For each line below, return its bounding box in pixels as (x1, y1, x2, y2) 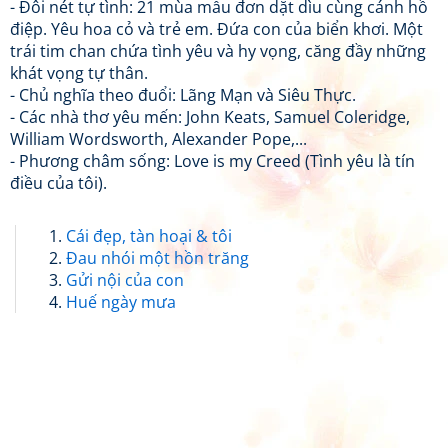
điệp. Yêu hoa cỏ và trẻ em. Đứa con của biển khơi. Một (10, 17, 423, 40)
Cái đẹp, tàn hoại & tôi (66, 224, 232, 247)
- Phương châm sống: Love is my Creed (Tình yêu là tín (10, 149, 415, 172)
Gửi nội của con (66, 268, 184, 291)
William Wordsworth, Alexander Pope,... (10, 127, 307, 150)
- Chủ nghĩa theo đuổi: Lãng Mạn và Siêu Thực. (10, 83, 356, 106)
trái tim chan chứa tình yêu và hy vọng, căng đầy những (10, 39, 426, 62)
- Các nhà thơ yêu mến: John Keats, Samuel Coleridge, (10, 105, 410, 128)
